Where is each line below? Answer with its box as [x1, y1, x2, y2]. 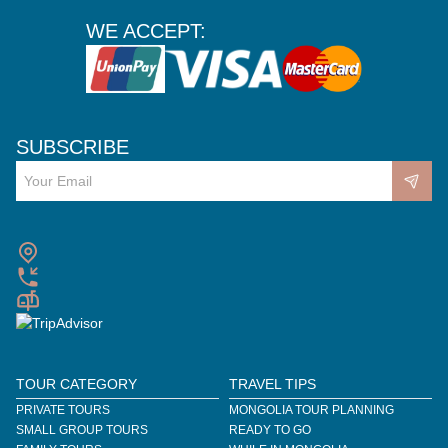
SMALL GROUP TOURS [16, 422, 148, 437]
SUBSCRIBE [16, 135, 129, 158]
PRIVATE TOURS [16, 402, 110, 417]
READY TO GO [229, 422, 311, 437]
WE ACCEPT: [85, 19, 206, 42]
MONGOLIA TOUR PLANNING [229, 402, 394, 417]
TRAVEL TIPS [229, 375, 316, 392]
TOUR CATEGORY [16, 375, 137, 392]
